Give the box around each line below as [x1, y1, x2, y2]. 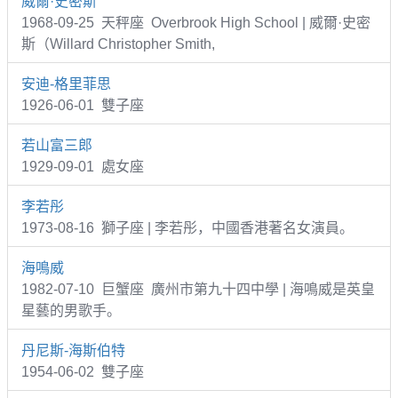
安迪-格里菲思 [21, 76, 111, 92]
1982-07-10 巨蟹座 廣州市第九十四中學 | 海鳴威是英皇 [21, 281, 375, 297]
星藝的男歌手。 [21, 302, 121, 318]
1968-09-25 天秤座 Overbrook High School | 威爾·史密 [21, 14, 370, 30]
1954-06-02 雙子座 [21, 363, 144, 379]
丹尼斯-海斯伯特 [21, 342, 125, 358]
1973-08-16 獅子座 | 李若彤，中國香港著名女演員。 [21, 219, 354, 235]
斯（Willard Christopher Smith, [21, 36, 215, 52]
